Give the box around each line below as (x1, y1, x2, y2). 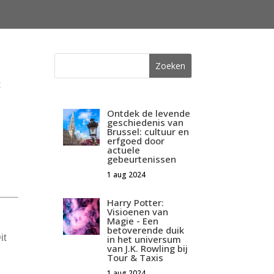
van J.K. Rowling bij (107, 242, 188, 255)
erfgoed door (107, 135, 165, 147)
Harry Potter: (107, 196, 165, 209)
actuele (107, 144, 141, 157)
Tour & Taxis (107, 251, 164, 264)
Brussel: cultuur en (107, 125, 190, 138)
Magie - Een (107, 215, 159, 228)
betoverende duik (107, 224, 185, 237)
